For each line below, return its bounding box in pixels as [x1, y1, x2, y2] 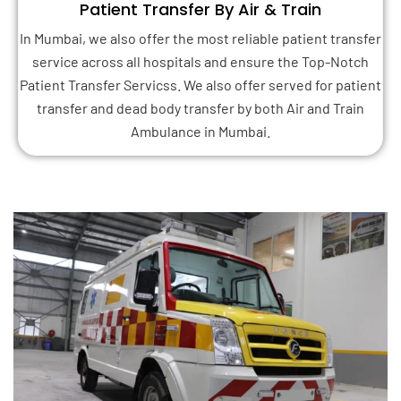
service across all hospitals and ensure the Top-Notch [32, 53, 369, 71]
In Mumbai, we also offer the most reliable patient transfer [20, 30, 381, 47]
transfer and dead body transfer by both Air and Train [37, 99, 364, 117]
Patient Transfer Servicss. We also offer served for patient [20, 76, 381, 94]
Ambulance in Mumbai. [131, 123, 270, 141]
